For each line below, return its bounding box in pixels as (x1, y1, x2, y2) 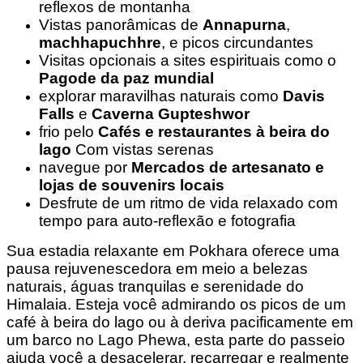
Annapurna (203, 15, 286, 33)
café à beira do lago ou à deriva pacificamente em (6, 313, 353, 331)
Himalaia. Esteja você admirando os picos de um (6, 295, 346, 313)
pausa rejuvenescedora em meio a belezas (6, 259, 308, 277)
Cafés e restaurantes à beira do (98, 122, 330, 140)
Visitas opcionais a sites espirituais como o (39, 51, 336, 69)
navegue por (39, 158, 131, 176)
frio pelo (39, 122, 98, 140)
